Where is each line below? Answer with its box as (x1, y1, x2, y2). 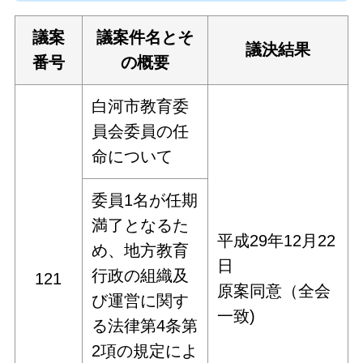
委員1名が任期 (92, 190, 199, 209)
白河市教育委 (92, 96, 190, 115)
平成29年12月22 (217, 231, 336, 250)
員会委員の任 (92, 122, 190, 140)
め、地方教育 (92, 241, 190, 259)
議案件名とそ (96, 28, 194, 46)
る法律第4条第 (92, 316, 199, 335)
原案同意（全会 (217, 281, 331, 300)
